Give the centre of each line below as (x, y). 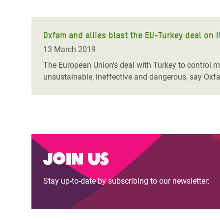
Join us (76, 157)
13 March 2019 (69, 49)
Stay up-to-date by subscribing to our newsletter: (126, 181)
